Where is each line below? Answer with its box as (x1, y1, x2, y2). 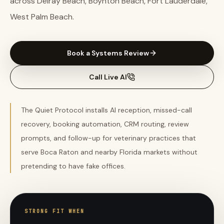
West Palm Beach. (10, 11, 74, 22)
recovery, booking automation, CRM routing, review (21, 119, 189, 128)
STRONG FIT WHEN (24, 208, 84, 214)
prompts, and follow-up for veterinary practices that (21, 133, 196, 142)
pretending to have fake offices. (21, 161, 125, 170)
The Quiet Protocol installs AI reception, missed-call (21, 105, 192, 114)
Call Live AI (89, 72, 127, 81)
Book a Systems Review (67, 48, 149, 57)
